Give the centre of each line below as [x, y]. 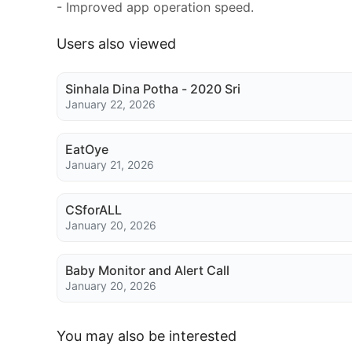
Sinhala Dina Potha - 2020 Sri [153, 89]
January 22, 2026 [110, 104]
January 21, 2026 [110, 165]
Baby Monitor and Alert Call [147, 270]
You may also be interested [147, 335]
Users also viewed [116, 43]
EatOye [87, 149]
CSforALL [93, 210]
